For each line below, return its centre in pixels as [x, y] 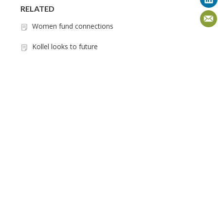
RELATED [37, 9]
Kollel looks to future [65, 46]
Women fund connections [73, 26]
